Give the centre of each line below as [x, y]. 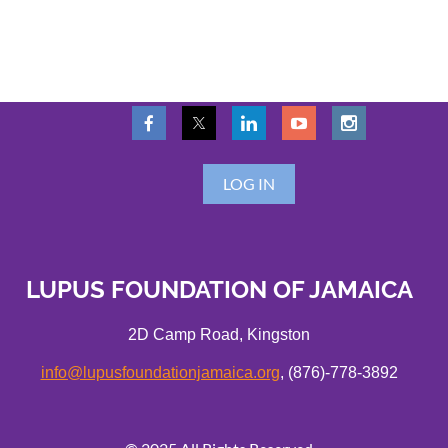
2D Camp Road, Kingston [219, 335]
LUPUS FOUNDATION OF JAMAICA [219, 290]
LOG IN [249, 183]
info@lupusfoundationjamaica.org [160, 373]
